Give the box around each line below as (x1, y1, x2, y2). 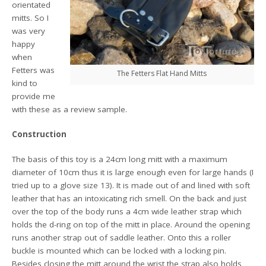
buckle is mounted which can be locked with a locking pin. (12, 245, 227, 256)
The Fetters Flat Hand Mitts (117, 68, 207, 79)
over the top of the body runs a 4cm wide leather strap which (12, 206, 242, 217)
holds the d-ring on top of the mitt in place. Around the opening (12, 219, 251, 230)
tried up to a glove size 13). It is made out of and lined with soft (12, 180, 251, 191)
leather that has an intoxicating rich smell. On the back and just (12, 193, 247, 204)
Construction (12, 128, 67, 140)
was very (12, 25, 46, 36)
